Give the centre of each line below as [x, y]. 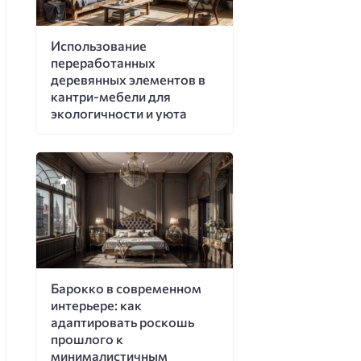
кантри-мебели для [110, 97]
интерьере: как [96, 305]
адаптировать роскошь [122, 322]
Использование [98, 46]
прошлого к [87, 339]
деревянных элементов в [128, 80]
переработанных [103, 63]
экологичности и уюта [118, 114]
